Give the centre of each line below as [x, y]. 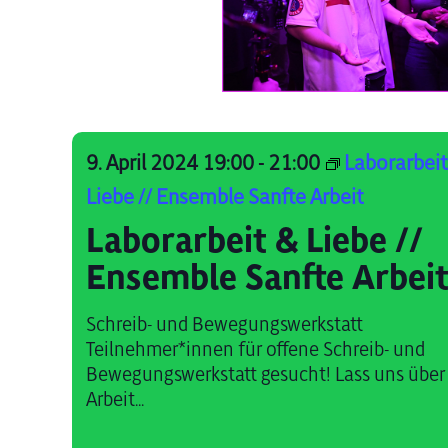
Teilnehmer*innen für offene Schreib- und [256, 350]
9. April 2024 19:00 [170, 163]
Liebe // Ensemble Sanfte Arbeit [225, 197]
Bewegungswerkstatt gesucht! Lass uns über [266, 375]
